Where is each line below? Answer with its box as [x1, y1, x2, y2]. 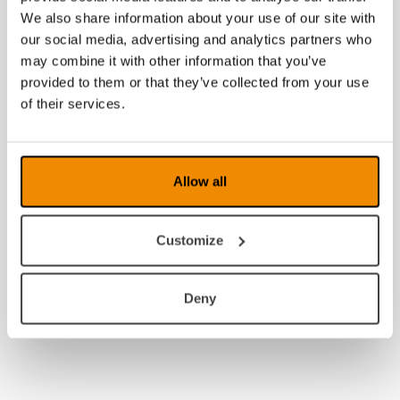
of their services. [21, 96, 125, 112]
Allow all [173, 173, 227, 189]
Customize [156, 232, 224, 247]
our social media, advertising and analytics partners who [21, 31, 371, 47]
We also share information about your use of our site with [21, 10, 376, 26]
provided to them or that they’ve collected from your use [21, 74, 369, 90]
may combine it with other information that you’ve [21, 53, 327, 69]
